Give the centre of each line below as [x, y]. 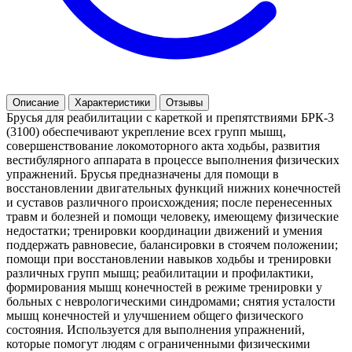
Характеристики [112, 102]
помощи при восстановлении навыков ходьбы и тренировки [169, 258]
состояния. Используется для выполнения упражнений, [156, 329]
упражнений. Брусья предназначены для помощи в [143, 174]
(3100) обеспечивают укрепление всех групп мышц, [146, 131]
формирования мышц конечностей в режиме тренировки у [164, 287]
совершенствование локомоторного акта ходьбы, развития [163, 145]
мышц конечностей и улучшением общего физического [155, 315]
